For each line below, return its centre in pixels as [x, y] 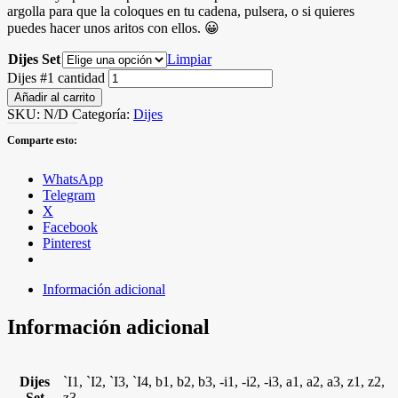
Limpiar [189, 59]
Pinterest [67, 243]
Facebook [70, 227]
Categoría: [103, 114]
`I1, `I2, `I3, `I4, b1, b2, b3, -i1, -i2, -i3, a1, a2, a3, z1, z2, [224, 381]
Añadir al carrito [55, 97]
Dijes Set [34, 59]
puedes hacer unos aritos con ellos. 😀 [113, 28]
